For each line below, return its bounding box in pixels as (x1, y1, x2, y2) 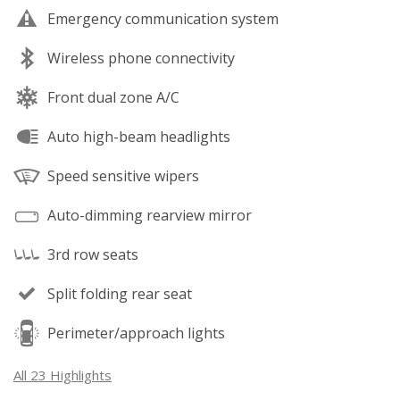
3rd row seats (47, 244, 138, 264)
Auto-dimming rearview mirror (47, 204, 252, 225)
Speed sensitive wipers (47, 165, 199, 186)
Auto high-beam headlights (47, 126, 230, 146)
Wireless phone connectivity (47, 47, 235, 68)
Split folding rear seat (47, 283, 192, 304)
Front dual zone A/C (47, 87, 179, 107)
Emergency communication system (47, 8, 279, 29)
